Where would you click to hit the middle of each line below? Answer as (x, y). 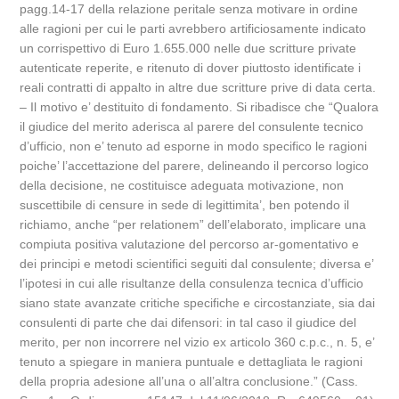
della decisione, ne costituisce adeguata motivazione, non (182, 185)
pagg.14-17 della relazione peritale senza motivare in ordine (189, 9)
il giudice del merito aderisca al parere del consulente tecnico (192, 126)
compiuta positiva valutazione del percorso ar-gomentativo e (190, 244)
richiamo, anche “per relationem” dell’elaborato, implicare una (193, 224)
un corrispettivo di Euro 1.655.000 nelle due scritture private (188, 48)
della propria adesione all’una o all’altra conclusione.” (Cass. (189, 381)
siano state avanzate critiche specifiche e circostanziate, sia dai (198, 303)
